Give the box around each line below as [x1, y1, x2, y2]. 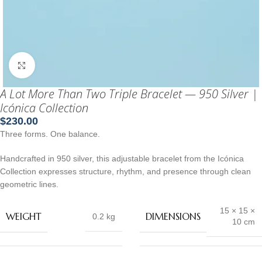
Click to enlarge [35, 61, 92, 70]
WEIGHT [6, 210, 42, 222]
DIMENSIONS [146, 210, 201, 222]
